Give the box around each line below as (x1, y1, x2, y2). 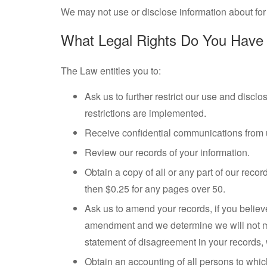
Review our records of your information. (85, 145, 250, 159)
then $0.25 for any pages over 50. (85, 182, 225, 195)
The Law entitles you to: (61, 64, 161, 77)
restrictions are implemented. (85, 106, 206, 120)
